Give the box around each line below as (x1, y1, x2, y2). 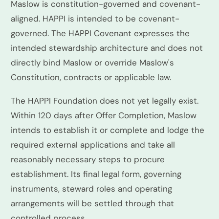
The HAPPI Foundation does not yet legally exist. (11, 95, 198, 106)
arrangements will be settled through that (11, 198, 174, 209)
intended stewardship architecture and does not (11, 43, 203, 53)
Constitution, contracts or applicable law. (11, 72, 171, 83)
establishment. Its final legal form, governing (11, 169, 181, 179)
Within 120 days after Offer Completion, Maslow (11, 110, 197, 121)
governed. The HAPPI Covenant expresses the (11, 28, 190, 39)
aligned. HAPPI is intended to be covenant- (11, 13, 179, 24)
